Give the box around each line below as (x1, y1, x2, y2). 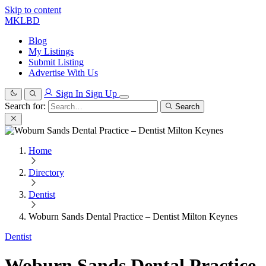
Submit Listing (28, 57, 84, 67)
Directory (28, 167, 64, 178)
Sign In (56, 88, 83, 99)
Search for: (5, 101, 46, 111)
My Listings (28, 46, 74, 56)
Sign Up (85, 88, 119, 99)
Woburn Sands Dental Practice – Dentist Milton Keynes (28, 211, 237, 221)
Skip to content (5, 5, 61, 15)
